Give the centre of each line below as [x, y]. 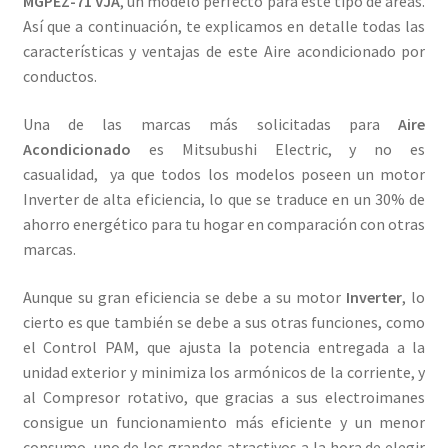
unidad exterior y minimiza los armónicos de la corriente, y [224, 371]
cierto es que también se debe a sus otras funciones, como [224, 321]
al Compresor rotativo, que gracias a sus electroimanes [224, 396]
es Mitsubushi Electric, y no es [278, 148]
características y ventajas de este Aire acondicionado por [224, 51]
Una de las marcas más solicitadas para [210, 123]
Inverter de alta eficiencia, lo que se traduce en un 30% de [224, 198]
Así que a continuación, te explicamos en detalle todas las [224, 26]
